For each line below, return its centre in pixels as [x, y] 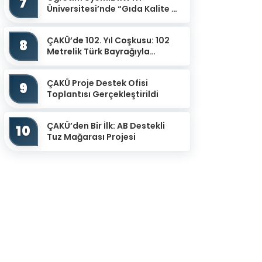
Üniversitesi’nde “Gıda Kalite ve [114, 8]
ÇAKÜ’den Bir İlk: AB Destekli [106, 125]
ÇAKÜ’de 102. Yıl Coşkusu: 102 [108, 40]
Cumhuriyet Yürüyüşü [92, 62]
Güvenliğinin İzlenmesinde [102, 20]
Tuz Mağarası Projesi [91, 137]
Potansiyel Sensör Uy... [95, 31]
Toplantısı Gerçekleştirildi [103, 94]
